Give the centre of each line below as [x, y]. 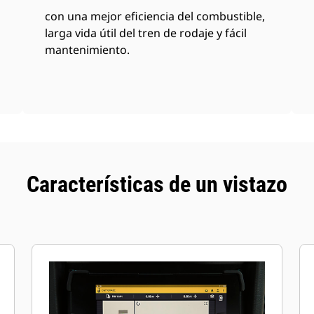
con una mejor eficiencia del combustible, [155, 16]
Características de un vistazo [157, 184]
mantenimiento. [88, 50]
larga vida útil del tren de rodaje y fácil [146, 33]
